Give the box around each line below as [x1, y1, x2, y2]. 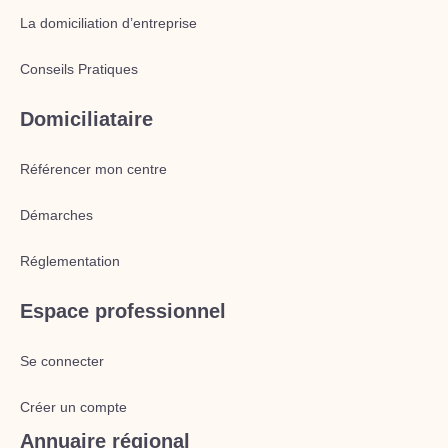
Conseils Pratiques [20, 61, 138, 77]
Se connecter [20, 353, 104, 369]
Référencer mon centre [20, 161, 167, 177]
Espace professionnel [20, 300, 226, 322]
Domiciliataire [20, 108, 153, 130]
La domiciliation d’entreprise [20, 15, 197, 31]
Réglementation [20, 253, 120, 269]
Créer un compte [20, 399, 127, 415]
